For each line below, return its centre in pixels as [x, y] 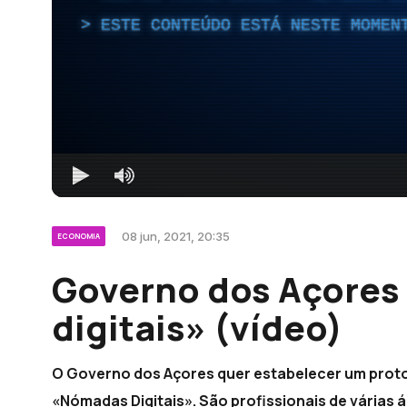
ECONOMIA [79, 235]
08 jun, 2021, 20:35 [176, 236]
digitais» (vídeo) [197, 327]
